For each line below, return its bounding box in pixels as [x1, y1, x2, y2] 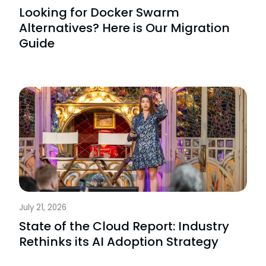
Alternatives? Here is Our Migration [19, 19, 230, 36]
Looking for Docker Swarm [19, 4, 179, 21]
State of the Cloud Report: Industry [19, 218, 229, 235]
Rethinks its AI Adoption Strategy [19, 233, 218, 251]
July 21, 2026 [19, 202, 66, 214]
